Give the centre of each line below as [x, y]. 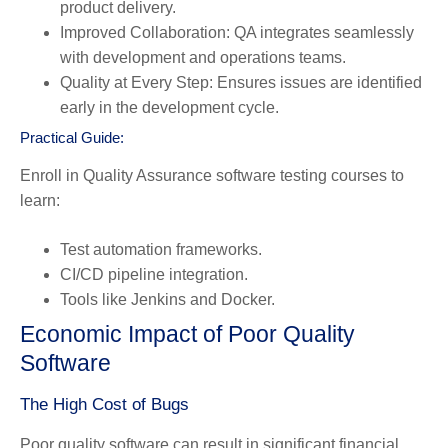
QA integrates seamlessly [322, 32]
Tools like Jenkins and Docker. [167, 299]
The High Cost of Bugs [104, 404]
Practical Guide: [72, 137]
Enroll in [51, 175]
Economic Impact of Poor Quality [187, 333]
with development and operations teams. [203, 57]
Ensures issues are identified [317, 82]
